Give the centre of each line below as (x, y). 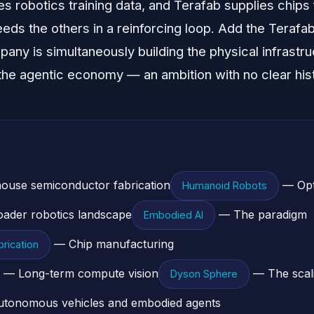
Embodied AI (173, 215)
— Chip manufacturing (112, 244)
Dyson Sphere (204, 274)
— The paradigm (261, 214)
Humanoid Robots (225, 185)
